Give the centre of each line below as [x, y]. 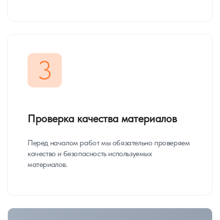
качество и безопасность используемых [90, 153]
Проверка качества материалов [102, 118]
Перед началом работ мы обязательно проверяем [109, 143]
